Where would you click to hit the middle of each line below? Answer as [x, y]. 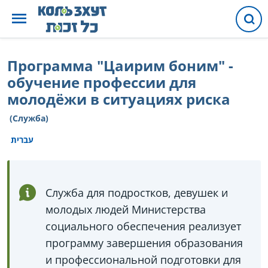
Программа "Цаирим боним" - [120, 66]
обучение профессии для [102, 82]
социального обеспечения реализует [143, 226]
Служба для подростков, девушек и [137, 193]
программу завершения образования [144, 243]
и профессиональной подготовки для [143, 260]
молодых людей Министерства [126, 209]
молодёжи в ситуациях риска [119, 99]
